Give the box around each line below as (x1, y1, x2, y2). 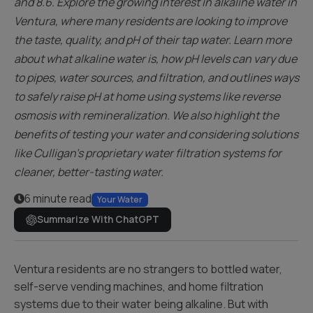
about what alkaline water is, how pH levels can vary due (14, 51, 297, 66)
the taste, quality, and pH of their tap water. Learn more (14, 32, 291, 48)
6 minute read (24, 191, 92, 206)
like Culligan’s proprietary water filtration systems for (14, 145, 282, 161)
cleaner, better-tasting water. (14, 164, 163, 180)
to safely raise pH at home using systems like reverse (14, 89, 280, 104)
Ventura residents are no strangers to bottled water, (14, 261, 282, 277)
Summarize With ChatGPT (37, 213, 159, 226)
